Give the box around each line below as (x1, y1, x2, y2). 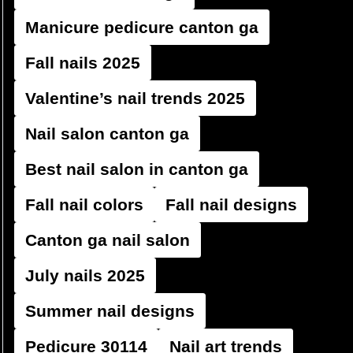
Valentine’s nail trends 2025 (25, 89, 245, 107)
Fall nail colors (25, 195, 143, 214)
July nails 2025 (25, 266, 145, 284)
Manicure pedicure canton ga (25, 18, 258, 36)
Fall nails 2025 (25, 54, 140, 72)
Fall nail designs (165, 195, 297, 214)
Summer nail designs (25, 302, 195, 320)
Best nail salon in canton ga (25, 160, 248, 178)
